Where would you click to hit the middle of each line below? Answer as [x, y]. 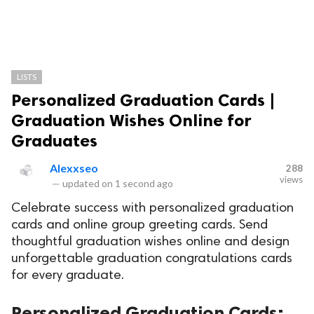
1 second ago [144, 183]
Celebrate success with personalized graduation [152, 209]
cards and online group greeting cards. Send [139, 225]
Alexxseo [74, 168]
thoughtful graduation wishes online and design [150, 242]
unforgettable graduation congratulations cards [152, 259]
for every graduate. [68, 276]
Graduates [54, 141]
